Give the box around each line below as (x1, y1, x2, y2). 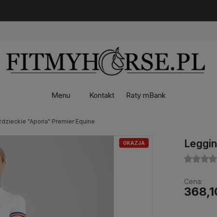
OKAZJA (123, 139, 145, 146)
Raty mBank (126, 91, 166, 100)
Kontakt (89, 91, 114, 100)
